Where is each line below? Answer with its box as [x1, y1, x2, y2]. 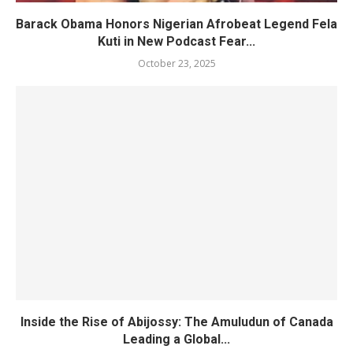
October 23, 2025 [137, 57, 216, 71]
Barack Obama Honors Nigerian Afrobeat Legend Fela [16, 17, 337, 32]
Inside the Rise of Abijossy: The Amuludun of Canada [20, 314, 333, 330]
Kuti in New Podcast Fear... [98, 34, 255, 50]
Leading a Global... [123, 332, 230, 347]
